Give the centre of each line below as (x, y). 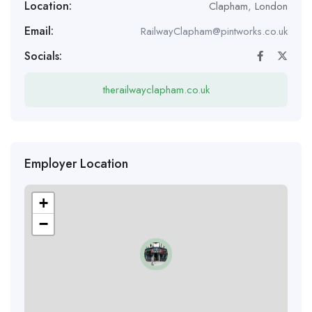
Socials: (43, 56)
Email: (39, 31)
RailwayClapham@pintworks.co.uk (214, 31)
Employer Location (76, 163)
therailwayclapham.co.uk (156, 89)
